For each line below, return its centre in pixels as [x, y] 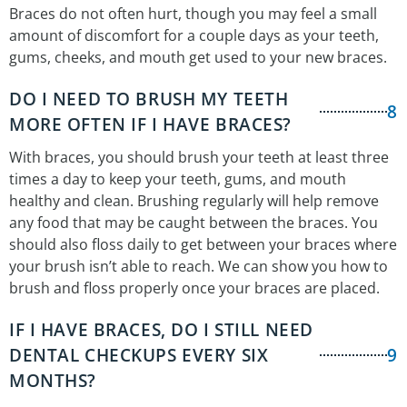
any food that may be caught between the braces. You [194, 223]
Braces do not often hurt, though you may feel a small [193, 14]
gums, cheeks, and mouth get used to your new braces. [198, 58]
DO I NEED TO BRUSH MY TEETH [149, 99]
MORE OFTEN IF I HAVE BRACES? [150, 125]
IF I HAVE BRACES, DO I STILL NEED [161, 330]
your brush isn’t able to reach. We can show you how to [199, 267]
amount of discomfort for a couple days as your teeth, [194, 36]
